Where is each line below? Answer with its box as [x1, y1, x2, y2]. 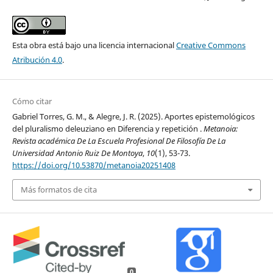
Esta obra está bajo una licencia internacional [12, 40, 176, 51]
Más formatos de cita [20, 184, 97, 196]
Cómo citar [12, 96, 52, 107]
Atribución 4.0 [12, 54, 62, 66]
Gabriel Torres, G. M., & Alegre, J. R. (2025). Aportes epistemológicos [12, 111, 255, 122]
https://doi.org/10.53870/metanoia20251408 [12, 160, 175, 171]
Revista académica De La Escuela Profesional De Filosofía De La [12, 135, 225, 147]
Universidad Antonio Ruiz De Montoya [12, 147, 143, 159]
